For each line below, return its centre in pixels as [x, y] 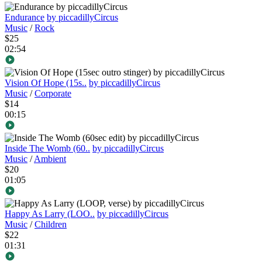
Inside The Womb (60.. [47, 149]
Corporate [53, 94]
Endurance [25, 18]
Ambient [50, 159]
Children [51, 225]
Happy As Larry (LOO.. [50, 214]
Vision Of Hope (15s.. [46, 83]
